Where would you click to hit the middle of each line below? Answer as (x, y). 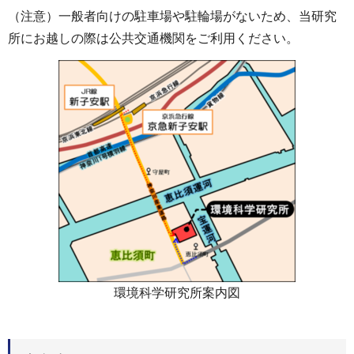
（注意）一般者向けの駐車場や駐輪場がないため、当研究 (172, 16)
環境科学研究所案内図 (177, 292)
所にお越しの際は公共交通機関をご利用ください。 (153, 38)
